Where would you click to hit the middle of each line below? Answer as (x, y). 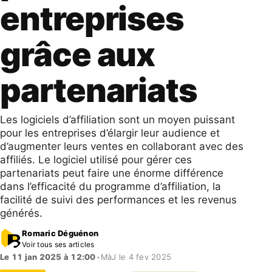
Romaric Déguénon (60, 233)
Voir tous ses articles (58, 244)
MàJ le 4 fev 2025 (136, 257)
